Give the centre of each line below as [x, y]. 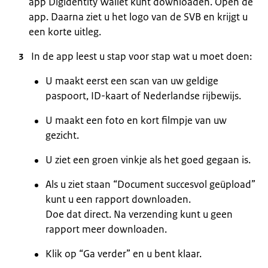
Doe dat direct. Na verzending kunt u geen [139, 214]
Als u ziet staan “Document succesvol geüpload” [150, 184]
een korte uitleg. [65, 32]
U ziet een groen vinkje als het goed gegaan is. [148, 160]
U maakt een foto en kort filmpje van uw [136, 120]
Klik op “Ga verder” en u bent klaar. [124, 254]
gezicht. [62, 135]
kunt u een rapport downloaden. [118, 199]
